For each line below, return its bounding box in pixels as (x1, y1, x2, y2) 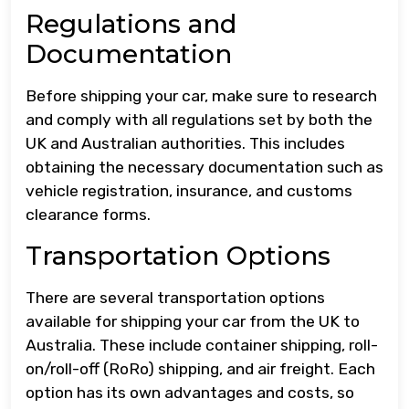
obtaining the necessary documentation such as (26, 158, 383, 176)
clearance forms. (26, 205, 151, 224)
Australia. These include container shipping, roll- (26, 336, 378, 354)
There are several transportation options (26, 288, 325, 307)
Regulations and (26, 8, 236, 39)
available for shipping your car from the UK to (26, 312, 360, 330)
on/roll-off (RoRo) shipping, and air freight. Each (26, 360, 375, 378)
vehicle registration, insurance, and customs (26, 182, 352, 200)
